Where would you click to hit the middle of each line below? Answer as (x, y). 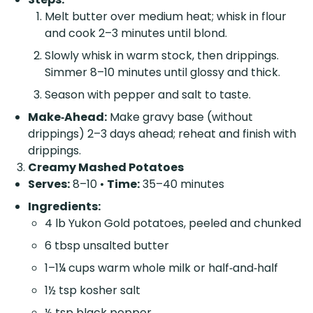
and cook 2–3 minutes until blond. (136, 33)
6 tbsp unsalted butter (107, 245)
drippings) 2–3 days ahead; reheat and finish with (162, 133)
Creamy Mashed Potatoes (106, 167)
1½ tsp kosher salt (93, 290)
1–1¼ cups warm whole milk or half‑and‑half (161, 268)
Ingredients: (64, 206)
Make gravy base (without (180, 117)
